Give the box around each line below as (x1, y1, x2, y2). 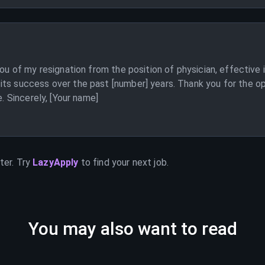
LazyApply (33, 157, 81, 168)
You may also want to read (28, 218, 237, 239)
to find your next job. (80, 157, 169, 168)
